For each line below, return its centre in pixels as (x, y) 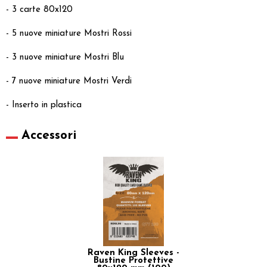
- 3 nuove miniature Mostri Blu (65, 57)
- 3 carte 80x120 (39, 10)
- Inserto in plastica (44, 105)
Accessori (49, 135)
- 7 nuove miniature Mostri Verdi (69, 81)
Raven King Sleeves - (133, 253)
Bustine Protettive (133, 260)
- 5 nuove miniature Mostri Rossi (69, 33)
